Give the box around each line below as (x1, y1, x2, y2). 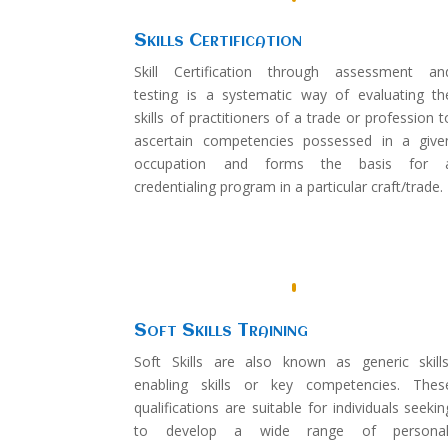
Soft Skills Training (134, 321, 309, 342)
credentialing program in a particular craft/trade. (134, 177, 444, 197)
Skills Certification (134, 31, 303, 52)
